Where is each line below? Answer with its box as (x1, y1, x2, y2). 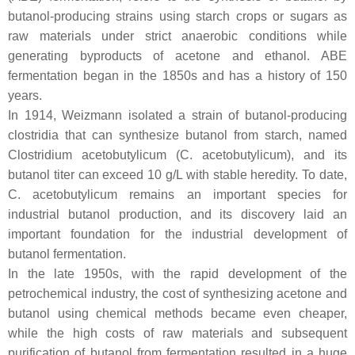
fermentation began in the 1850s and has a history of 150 (8, 69, 347, 82)
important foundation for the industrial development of (8, 227, 347, 241)
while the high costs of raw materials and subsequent (8, 326, 347, 340)
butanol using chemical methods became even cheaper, (8, 307, 347, 320)
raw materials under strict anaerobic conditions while (8, 29, 347, 43)
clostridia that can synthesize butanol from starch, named (8, 128, 347, 142)
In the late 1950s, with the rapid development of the (8, 267, 347, 281)
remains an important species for (117, 188, 348, 201)
